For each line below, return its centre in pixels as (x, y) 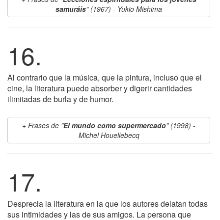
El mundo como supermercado (115, 125)
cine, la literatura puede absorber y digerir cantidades (100, 88)
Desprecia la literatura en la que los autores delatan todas (108, 204)
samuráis (71, 9)
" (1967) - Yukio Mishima (124, 9)
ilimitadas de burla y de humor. (60, 99)
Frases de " (46, 125)
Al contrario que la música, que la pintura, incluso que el (105, 77)
